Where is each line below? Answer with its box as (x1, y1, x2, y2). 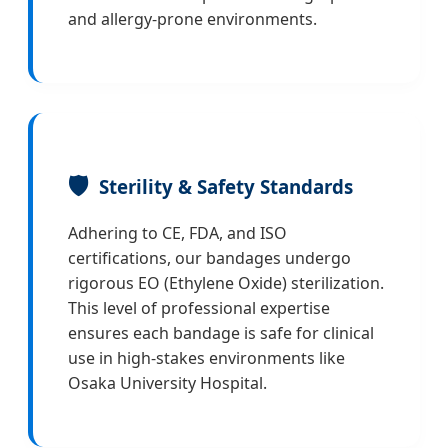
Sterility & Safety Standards (99, 173, 353, 199)
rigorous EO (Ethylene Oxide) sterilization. (68, 272, 384, 295)
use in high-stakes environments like (68, 347, 345, 370)
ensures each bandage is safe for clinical (68, 322, 374, 345)
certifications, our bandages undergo (68, 247, 351, 270)
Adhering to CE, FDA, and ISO (68, 222, 287, 245)
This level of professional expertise (68, 297, 330, 320)
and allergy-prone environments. (68, 8, 317, 31)
